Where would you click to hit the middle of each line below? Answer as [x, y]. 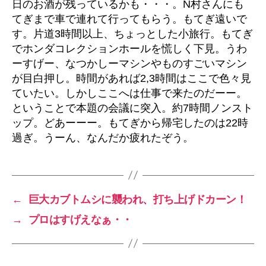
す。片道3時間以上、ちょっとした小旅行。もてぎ [132, 34]
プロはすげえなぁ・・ [80, 219]
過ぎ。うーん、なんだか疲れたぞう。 [103, 137]
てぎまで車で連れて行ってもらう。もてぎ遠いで [129, 19]
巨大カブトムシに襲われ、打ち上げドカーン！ [137, 199]
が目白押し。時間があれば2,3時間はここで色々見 [132, 78]
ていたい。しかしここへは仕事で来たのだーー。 [129, 93]
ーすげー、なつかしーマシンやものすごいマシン [129, 63]
